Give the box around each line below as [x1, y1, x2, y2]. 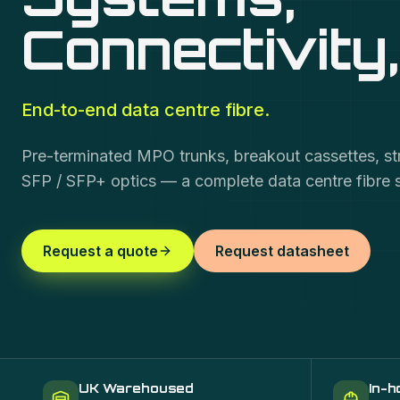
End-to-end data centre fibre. [21, 99, 270, 121]
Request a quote [43, 242, 158, 260]
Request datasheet [215, 242, 349, 260]
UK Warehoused [79, 380, 195, 396]
